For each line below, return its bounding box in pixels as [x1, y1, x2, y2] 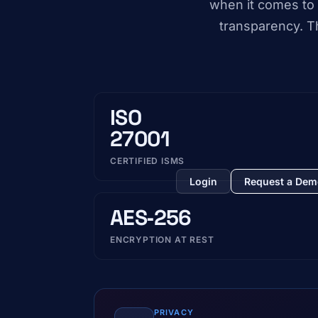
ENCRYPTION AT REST [110, 234, 214, 245]
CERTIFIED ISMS [110, 155, 185, 166]
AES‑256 [110, 204, 192, 231]
